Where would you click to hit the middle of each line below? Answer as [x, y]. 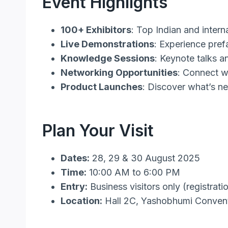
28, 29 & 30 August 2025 [145, 158]
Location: [81, 201]
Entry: [74, 186]
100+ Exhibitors [96, 30]
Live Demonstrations [107, 44]
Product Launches [102, 87]
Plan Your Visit [98, 130]
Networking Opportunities [119, 72]
